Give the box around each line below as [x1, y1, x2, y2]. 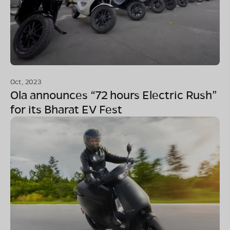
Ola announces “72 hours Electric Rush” [10, 87, 217, 102]
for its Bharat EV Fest [10, 101, 122, 117]
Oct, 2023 [10, 76, 41, 86]
